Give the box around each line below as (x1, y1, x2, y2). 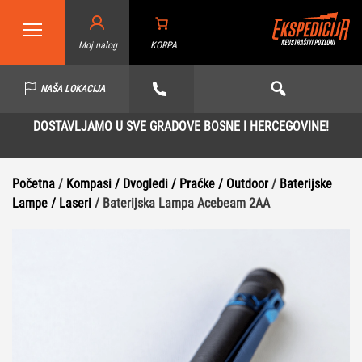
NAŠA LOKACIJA (40, 83, 105, 95)
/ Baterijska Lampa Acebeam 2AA (91, 196, 270, 211)
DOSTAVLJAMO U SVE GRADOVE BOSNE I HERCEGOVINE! (33, 119, 329, 134)
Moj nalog (78, 40, 117, 51)
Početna (12, 176, 55, 192)
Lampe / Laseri (12, 196, 91, 211)
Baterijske (280, 176, 332, 192)
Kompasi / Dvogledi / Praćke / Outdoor (66, 176, 268, 192)
